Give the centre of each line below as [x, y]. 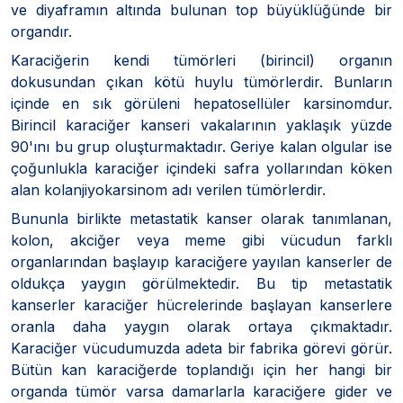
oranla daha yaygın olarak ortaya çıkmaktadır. [201, 326]
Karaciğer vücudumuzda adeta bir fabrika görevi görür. [201, 348]
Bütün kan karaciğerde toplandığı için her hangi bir [201, 369]
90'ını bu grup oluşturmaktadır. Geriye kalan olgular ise [201, 146]
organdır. [41, 31]
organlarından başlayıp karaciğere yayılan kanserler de [201, 261]
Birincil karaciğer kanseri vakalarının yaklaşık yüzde [201, 125]
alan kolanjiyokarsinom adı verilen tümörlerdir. [168, 189]
